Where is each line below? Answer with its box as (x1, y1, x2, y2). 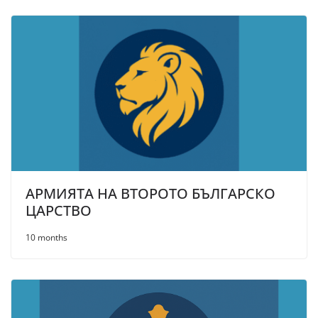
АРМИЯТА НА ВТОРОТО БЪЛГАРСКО (26, 183, 275, 203)
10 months (26, 231, 67, 243)
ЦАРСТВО (26, 200, 92, 220)
